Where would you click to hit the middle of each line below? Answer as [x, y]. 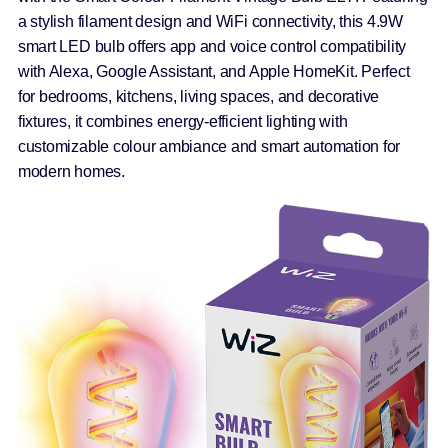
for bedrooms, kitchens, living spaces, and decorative [198, 96]
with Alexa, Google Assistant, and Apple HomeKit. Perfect [213, 71]
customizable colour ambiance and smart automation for [209, 146]
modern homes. [71, 171]
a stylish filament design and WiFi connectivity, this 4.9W [210, 21]
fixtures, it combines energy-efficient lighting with [182, 121]
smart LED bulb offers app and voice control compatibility [212, 46]
